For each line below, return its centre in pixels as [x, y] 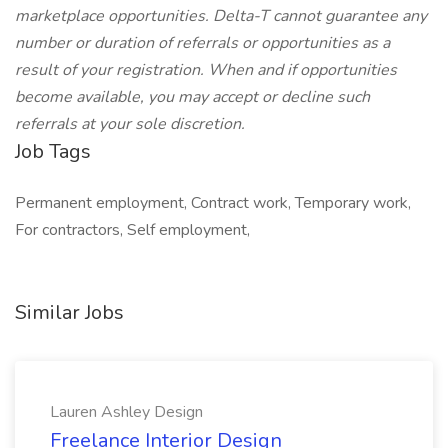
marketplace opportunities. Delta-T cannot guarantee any [221, 16]
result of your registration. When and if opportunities [206, 70]
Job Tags [53, 151]
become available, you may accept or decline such [192, 97]
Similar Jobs [69, 312]
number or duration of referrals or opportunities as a [202, 43]
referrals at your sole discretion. [130, 124]
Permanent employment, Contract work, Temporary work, [213, 203]
